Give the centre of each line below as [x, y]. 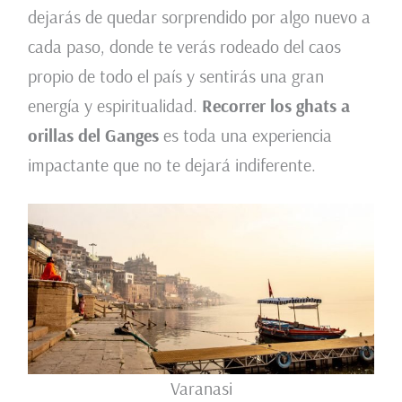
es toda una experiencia [245, 135]
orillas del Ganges [93, 135]
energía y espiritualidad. [114, 106]
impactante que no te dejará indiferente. [171, 165]
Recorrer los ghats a [275, 106]
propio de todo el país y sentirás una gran [175, 76]
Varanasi [201, 389]
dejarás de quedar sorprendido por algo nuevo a [199, 17]
